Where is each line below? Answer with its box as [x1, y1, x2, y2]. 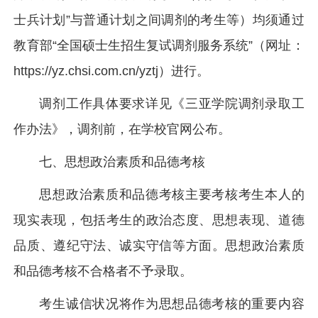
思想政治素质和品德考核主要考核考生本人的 [39, 187, 305, 202]
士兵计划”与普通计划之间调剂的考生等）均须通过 [13, 13, 305, 27]
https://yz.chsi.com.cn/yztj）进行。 [13, 64, 210, 78]
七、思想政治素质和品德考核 [39, 155, 206, 169]
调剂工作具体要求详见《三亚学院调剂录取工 [39, 97, 305, 111]
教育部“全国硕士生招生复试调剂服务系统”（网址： [13, 38, 305, 53]
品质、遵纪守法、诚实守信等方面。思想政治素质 [13, 238, 305, 253]
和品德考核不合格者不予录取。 [13, 264, 193, 278]
